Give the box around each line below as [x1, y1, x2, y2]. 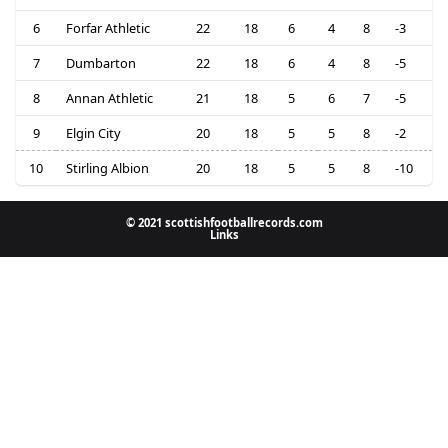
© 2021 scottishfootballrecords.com [125, 215, 323, 231]
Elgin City [65, 124, 121, 143]
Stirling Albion [65, 159, 149, 178]
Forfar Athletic [65, 19, 150, 38]
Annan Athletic [65, 89, 153, 108]
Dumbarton [65, 54, 136, 73]
